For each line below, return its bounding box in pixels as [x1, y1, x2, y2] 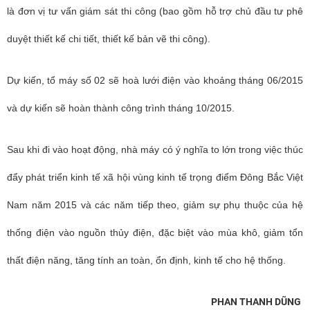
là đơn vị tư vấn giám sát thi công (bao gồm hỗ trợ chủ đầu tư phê [7, 6, 303, 17]
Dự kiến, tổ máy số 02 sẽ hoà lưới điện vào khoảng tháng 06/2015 [7, 75, 303, 86]
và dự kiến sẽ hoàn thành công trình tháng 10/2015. [7, 102, 235, 113]
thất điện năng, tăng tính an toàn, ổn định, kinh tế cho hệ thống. [7, 255, 286, 266]
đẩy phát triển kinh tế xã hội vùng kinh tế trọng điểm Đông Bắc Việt [7, 172, 303, 183]
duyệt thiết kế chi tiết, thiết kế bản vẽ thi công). [7, 33, 210, 44]
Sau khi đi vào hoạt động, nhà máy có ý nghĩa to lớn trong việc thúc [7, 144, 303, 155]
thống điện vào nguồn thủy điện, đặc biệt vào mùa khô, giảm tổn [7, 227, 303, 238]
